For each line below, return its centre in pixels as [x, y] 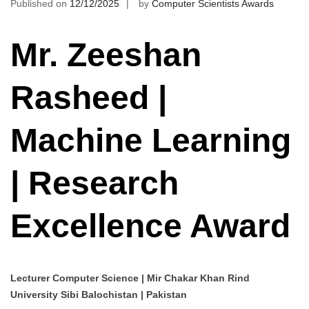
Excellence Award [150, 226]
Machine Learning [151, 140]
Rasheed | [89, 97]
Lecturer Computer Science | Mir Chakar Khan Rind [130, 278]
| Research [94, 183]
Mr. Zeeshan [106, 54]
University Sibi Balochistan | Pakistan [99, 295]
